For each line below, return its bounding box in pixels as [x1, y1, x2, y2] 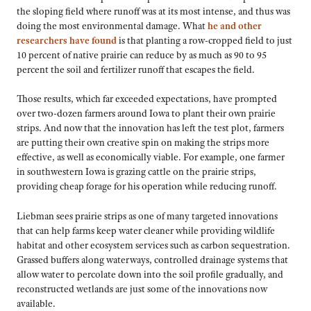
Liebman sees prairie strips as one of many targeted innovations [17, 209, 278, 222]
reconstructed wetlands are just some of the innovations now [17, 282, 267, 295]
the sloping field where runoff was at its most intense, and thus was [17, 4, 290, 17]
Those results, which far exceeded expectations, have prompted [17, 92, 277, 106]
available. [17, 296, 56, 310]
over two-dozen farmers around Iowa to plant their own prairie [17, 107, 276, 120]
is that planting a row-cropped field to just [117, 33, 292, 47]
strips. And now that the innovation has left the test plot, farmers [17, 121, 284, 135]
